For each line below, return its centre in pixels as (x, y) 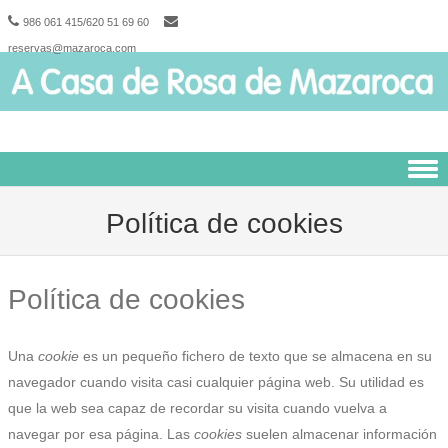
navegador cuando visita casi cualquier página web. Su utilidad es (216, 381)
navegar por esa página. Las (101, 433)
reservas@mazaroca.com (72, 48)
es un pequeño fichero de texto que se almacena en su (255, 355)
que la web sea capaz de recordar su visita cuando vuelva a (197, 407)
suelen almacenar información (339, 433)
